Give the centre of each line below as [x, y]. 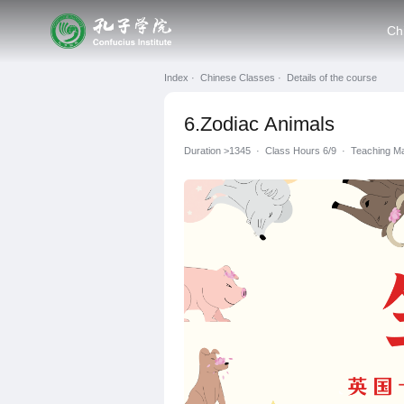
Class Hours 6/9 [301, 151]
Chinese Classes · [242, 78]
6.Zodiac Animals [260, 124]
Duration [204, 151]
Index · [181, 78]
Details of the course [332, 78]
